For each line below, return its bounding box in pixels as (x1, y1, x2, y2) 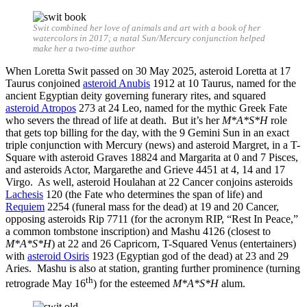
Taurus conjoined (5, 77, 83, 89)
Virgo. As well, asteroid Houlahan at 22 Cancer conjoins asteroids (5, 175, 293, 188)
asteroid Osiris (27, 249, 89, 262)
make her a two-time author (33, 43, 135, 53)
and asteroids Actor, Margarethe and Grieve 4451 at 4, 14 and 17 (5, 163, 285, 175)
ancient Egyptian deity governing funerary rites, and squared (5, 89, 266, 101)
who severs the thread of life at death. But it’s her (5, 114, 222, 126)
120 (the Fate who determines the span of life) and (43, 188, 262, 200)
